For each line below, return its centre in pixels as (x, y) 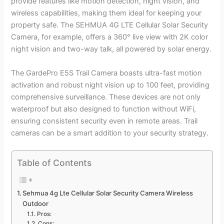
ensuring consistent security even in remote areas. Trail (104, 121)
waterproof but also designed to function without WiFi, (104, 109)
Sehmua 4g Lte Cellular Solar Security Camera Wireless (108, 193)
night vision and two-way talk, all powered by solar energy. (111, 49)
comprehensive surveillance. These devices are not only (106, 97)
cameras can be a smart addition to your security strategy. (110, 133)
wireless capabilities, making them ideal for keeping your (106, 13)
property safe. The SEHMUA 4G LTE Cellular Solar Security (110, 25)
